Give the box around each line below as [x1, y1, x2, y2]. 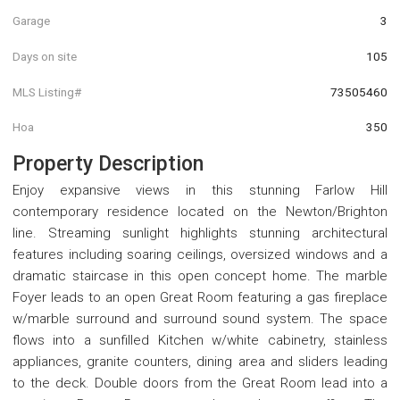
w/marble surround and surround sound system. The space [12, 310, 387, 327]
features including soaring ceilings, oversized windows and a [12, 246, 387, 262]
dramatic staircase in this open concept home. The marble [12, 267, 387, 284]
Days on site [12, 48, 77, 63]
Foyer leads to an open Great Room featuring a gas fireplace [12, 288, 387, 305]
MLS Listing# [12, 84, 81, 99]
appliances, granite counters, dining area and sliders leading [12, 353, 387, 370]
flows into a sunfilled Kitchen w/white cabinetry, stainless [12, 331, 387, 348]
